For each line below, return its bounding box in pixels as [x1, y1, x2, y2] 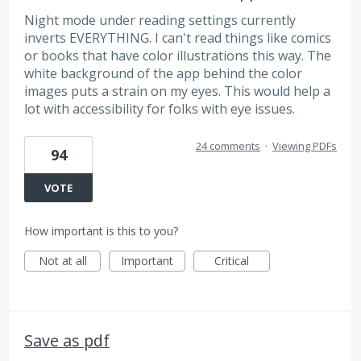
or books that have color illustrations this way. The [24, 47, 331, 65]
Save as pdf [24, 329, 110, 351]
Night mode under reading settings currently [24, 11, 296, 30]
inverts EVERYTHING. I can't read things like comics [24, 29, 331, 48]
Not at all [38, 252, 87, 268]
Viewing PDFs [272, 138, 337, 153]
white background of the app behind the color [24, 64, 302, 83]
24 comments [196, 138, 260, 153]
